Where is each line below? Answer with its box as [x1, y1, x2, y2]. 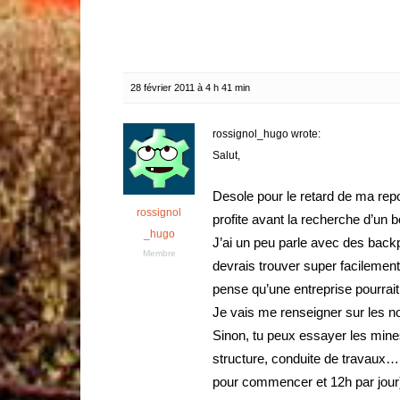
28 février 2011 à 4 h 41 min [130, 82, 250, 93]
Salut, [212, 149, 240, 162]
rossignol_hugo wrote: [212, 128, 321, 140]
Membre [142, 248, 176, 258]
